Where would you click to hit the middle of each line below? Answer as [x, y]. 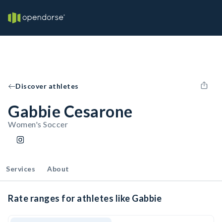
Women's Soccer [38, 124]
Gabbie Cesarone [70, 111]
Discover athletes [47, 86]
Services [21, 169]
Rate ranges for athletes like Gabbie [85, 198]
